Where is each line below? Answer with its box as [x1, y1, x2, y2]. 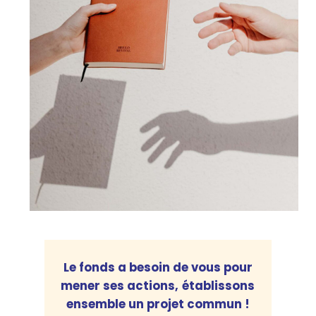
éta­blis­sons [182, 276, 255, 294]
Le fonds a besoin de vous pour [63, 258, 253, 276]
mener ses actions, [61, 276, 179, 294]
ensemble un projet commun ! [66, 295, 250, 312]
